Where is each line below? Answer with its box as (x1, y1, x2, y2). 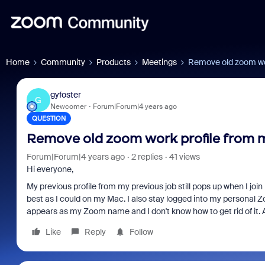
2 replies (131, 151, 163, 162)
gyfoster (50, 89, 81, 100)
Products (96, 57, 131, 67)
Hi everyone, (26, 164, 73, 174)
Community (41, 57, 85, 67)
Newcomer (50, 101, 86, 111)
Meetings (142, 57, 177, 67)
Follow (129, 227, 153, 237)
